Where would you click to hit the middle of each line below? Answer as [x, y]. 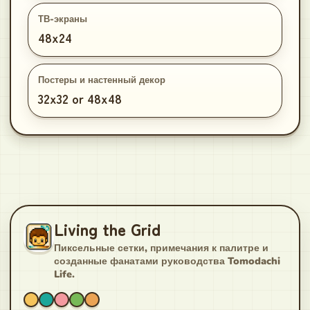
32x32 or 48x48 [80, 98]
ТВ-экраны [63, 19]
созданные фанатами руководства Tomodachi [167, 261]
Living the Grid [107, 229]
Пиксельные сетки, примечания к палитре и [161, 248]
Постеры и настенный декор [102, 80]
